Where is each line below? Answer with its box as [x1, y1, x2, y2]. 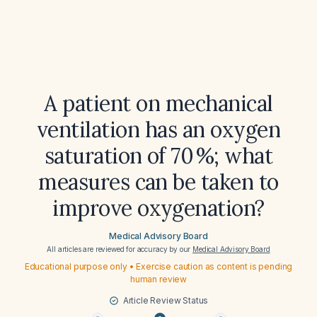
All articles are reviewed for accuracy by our [47, 245, 193, 253]
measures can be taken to [38, 168, 279, 195]
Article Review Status [122, 295, 209, 306]
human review [129, 274, 188, 284]
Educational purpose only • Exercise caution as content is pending [24, 261, 293, 272]
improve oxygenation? [52, 195, 265, 221]
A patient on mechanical [44, 90, 273, 117]
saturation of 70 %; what [44, 142, 273, 169]
